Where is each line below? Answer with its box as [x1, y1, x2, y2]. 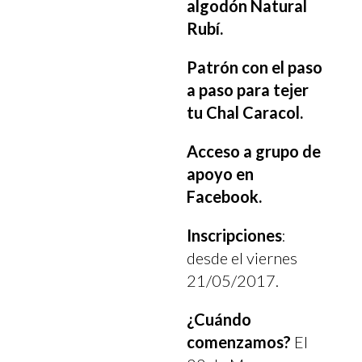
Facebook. [187, 186, 263, 206]
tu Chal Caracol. [187, 102, 304, 122]
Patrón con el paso [187, 57, 323, 77]
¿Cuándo [187, 309, 252, 329]
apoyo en [187, 163, 255, 183]
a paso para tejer [187, 79, 309, 99]
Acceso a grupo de [187, 141, 322, 161]
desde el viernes [187, 247, 298, 267]
